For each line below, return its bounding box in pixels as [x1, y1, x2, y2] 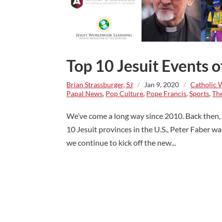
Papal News [66, 89, 103, 98]
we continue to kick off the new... [66, 137, 176, 147]
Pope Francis [146, 89, 187, 98]
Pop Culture [106, 89, 144, 98]
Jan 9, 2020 [144, 80, 179, 89]
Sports [189, 89, 210, 98]
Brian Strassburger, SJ [66, 80, 133, 89]
